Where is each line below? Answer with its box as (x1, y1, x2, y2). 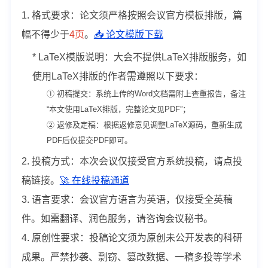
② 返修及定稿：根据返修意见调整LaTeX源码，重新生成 (46, 120, 242, 130)
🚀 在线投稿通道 (59, 175, 129, 186)
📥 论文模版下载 (93, 29, 163, 40)
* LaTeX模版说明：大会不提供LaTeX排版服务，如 (32, 52, 246, 63)
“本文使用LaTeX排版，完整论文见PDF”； (46, 105, 190, 114)
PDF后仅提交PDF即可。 (46, 136, 132, 145)
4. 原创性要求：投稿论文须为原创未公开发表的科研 (21, 233, 242, 243)
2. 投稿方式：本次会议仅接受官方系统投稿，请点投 (21, 156, 242, 167)
